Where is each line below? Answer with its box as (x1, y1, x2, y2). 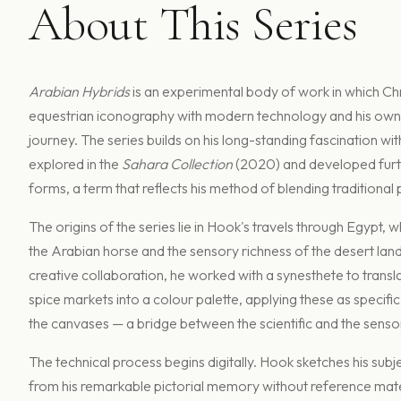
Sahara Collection (122, 154, 233, 173)
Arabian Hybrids (29, 81, 130, 100)
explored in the (29, 154, 122, 173)
